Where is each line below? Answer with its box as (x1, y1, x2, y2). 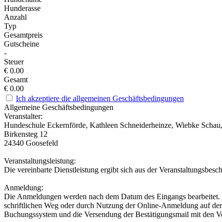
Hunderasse (4, 4, 41, 13)
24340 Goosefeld (4, 139, 58, 148)
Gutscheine (4, 40, 39, 49)
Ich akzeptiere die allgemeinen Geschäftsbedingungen (16, 94, 184, 103)
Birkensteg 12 (4, 130, 48, 139)
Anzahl (4, 13, 27, 22)
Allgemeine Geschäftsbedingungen (4, 103, 113, 112)
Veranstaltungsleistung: (4, 157, 76, 166)
